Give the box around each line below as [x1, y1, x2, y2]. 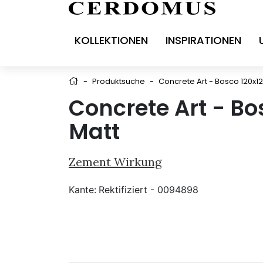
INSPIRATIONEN [166, 32, 241, 48]
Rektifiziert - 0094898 [99, 183, 198, 195]
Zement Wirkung [69, 154, 161, 169]
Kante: [69, 183, 96, 195]
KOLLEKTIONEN [75, 32, 148, 48]
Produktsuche [92, 75, 145, 87]
